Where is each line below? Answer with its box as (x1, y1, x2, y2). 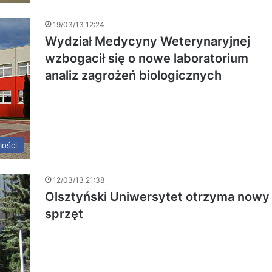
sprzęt (45, 206, 83, 222)
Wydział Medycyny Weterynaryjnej (45, 33, 250, 49)
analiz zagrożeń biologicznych (45, 67, 222, 83)
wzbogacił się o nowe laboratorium (45, 50, 248, 66)
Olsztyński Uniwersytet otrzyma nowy (45, 189, 270, 205)
